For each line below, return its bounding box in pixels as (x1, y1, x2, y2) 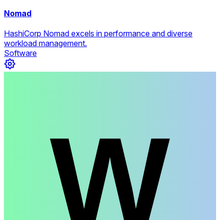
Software (4, 48, 37, 58)
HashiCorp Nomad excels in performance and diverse (4, 28, 192, 39)
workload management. (4, 38, 87, 49)
